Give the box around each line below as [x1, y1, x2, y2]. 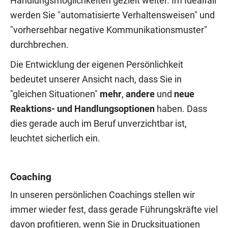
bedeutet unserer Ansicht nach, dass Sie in [10, 74, 182, 84]
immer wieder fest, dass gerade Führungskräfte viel [10, 204, 218, 215]
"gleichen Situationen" [10, 89, 100, 99]
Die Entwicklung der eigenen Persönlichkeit [10, 59, 183, 70]
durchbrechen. [10, 39, 69, 50]
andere [126, 89, 157, 99]
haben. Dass [155, 103, 207, 114]
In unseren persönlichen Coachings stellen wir [10, 189, 195, 200]
